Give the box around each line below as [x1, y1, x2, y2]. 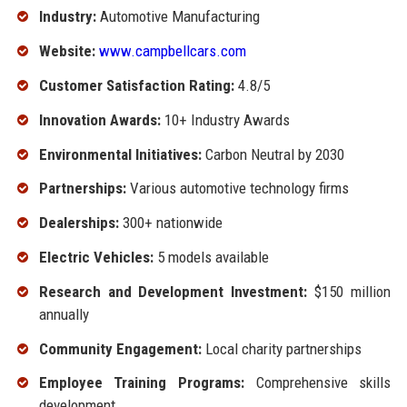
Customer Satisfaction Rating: [38, 75, 234, 94]
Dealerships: [38, 213, 119, 233]
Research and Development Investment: [38, 282, 308, 301]
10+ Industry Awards [160, 110, 290, 129]
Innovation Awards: [38, 110, 161, 129]
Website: [38, 42, 95, 61]
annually [38, 304, 89, 323]
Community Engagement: [38, 339, 202, 358]
